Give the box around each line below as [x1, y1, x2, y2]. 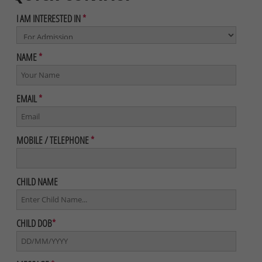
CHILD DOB [16, 216, 53, 230]
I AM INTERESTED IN [16, 12, 83, 26]
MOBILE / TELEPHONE [16, 133, 91, 147]
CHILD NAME [16, 175, 58, 189]
